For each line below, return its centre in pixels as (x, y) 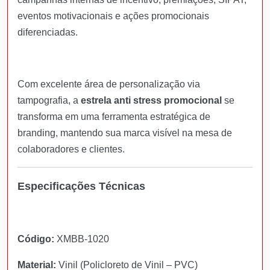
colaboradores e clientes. (71, 149)
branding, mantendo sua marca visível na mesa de (125, 133)
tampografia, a (49, 100)
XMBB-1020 (82, 239)
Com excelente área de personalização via (109, 84)
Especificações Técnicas (81, 186)
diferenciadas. (48, 32)
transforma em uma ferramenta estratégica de (114, 116)
